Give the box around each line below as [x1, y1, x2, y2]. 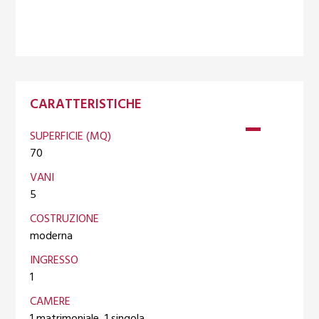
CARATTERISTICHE [30, 93, 142, 115]
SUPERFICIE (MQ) [30, 127, 112, 146]
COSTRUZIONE [30, 209, 100, 229]
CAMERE [30, 292, 71, 311]
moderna [30, 226, 73, 246]
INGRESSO [30, 251, 79, 270]
